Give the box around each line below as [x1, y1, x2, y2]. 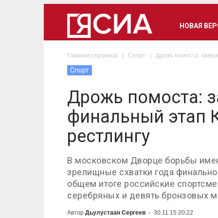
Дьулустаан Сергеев [85, 209, 145, 216]
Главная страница [67, 52, 118, 59]
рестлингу [67, 126, 150, 146]
